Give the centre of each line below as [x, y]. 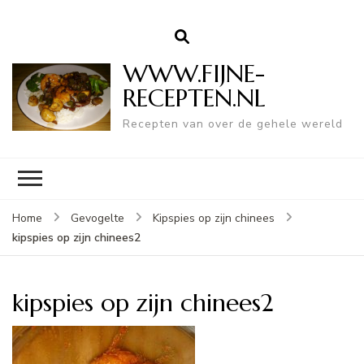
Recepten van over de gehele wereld [232, 123]
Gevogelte [97, 218]
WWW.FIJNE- [193, 73]
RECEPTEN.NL [194, 97]
